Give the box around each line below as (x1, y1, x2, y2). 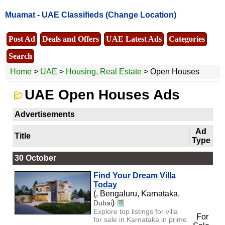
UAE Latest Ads (106, 34, 162, 43)
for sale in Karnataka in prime (93, 215, 187, 223)
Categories (169, 34, 205, 43)
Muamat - (5, 11, 42, 20)
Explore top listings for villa (93, 207, 178, 215)
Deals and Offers (42, 34, 99, 43)
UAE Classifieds (42, 11, 103, 20)
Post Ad (9, 34, 35, 43)
